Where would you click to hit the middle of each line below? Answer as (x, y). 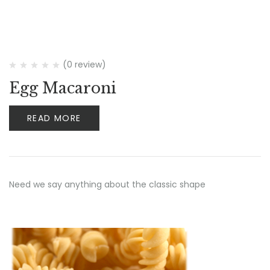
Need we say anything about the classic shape (107, 184)
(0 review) (84, 64)
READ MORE (54, 118)
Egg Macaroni (63, 88)
